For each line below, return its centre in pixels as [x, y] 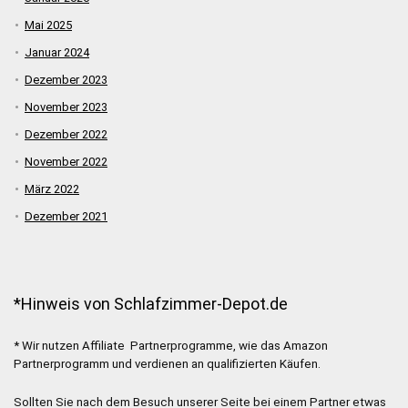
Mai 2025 [48, 25]
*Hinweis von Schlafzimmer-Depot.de [151, 303]
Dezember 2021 [66, 216]
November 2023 [66, 107]
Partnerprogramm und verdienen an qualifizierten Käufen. [167, 363]
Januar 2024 [57, 52]
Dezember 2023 [66, 79]
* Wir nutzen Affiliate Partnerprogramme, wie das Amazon [171, 345]
